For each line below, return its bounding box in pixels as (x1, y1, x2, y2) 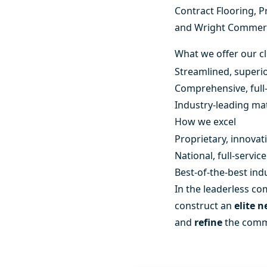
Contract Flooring (175, 4, 254, 18)
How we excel (175, 114, 237, 128)
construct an (175, 199, 235, 213)
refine (194, 216, 223, 229)
